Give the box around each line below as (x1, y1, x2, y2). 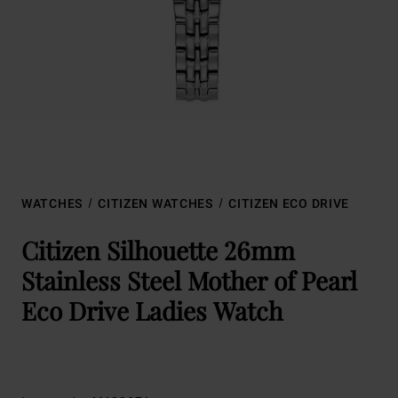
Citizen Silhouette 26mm (21, 234, 295, 267)
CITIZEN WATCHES (98, 196, 213, 211)
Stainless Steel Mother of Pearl (21, 264, 357, 297)
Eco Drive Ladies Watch (21, 294, 283, 327)
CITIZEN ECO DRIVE (228, 196, 350, 211)
